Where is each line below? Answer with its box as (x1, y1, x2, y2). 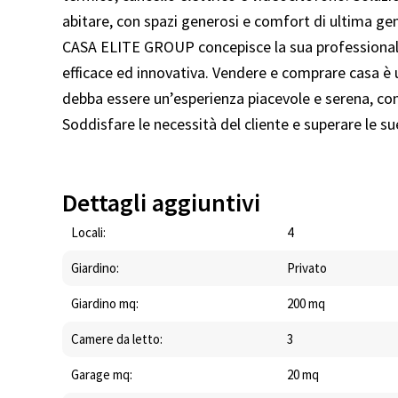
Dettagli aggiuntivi (62, 187, 260, 219)
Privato (287, 259, 328, 277)
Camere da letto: (71, 330, 163, 348)
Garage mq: (71, 366, 132, 384)
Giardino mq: (71, 295, 139, 313)
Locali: (71, 224, 106, 242)
